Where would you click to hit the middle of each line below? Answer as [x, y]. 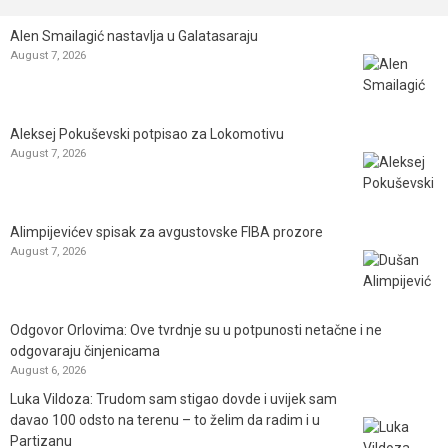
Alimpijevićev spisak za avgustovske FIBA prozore [166, 231]
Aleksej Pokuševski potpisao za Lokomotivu [147, 133]
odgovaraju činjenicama [85, 350]
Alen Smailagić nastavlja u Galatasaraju [134, 35]
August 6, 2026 [48, 369]
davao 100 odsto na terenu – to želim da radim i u [165, 419]
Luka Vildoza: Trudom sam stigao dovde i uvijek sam [173, 398]
